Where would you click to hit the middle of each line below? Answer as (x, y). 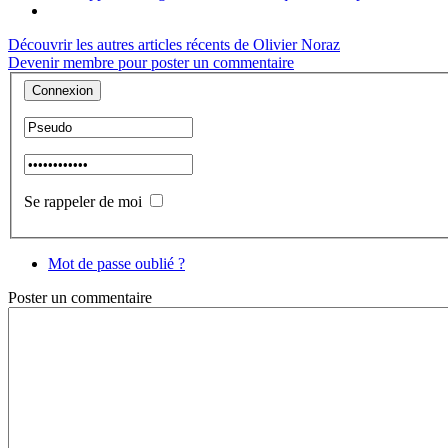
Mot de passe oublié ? (116, 263)
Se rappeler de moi (83, 201)
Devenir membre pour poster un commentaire (151, 63)
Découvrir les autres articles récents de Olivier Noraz (174, 45)
